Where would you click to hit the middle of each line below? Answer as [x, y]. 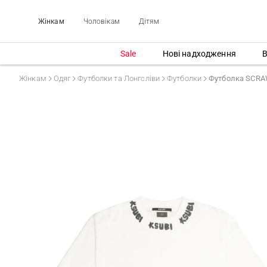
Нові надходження [199, 53]
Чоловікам [101, 21]
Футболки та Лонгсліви [119, 78]
